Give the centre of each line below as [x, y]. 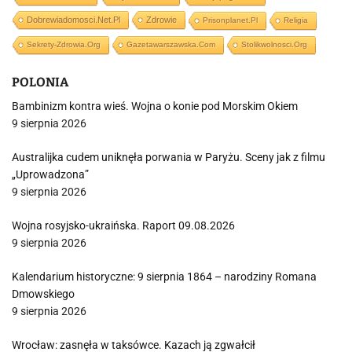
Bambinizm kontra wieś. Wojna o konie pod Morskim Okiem [155, 106]
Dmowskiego [43, 294]
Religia [296, 20]
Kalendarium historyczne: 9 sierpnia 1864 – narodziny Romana [164, 277]
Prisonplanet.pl [230, 20]
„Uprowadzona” [50, 174]
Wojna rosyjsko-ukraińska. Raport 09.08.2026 [123, 225]
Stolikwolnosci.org [274, 44]
